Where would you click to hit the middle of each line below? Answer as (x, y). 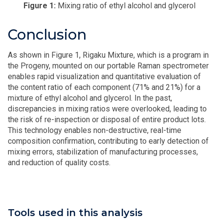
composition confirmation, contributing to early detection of (108, 141)
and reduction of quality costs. (59, 162)
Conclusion (47, 34)
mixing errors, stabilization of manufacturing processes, (103, 152)
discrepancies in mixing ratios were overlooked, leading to (107, 109)
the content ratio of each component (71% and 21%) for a (104, 87)
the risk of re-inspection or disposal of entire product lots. (107, 119)
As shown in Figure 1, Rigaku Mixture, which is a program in (108, 55)
